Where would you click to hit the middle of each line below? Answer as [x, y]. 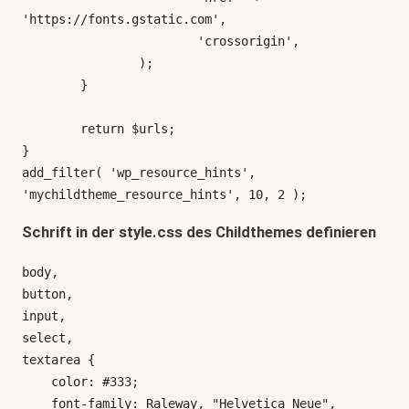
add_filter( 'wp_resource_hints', [139, 172]
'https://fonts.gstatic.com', [124, 19]
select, [47, 338]
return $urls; [51, 128]
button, [47, 294]
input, [44, 316]
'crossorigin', [110, 41]
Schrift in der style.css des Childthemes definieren [199, 233]
